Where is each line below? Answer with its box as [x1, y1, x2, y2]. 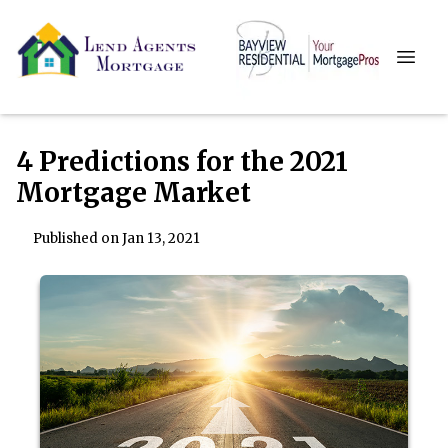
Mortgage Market [16, 176, 251, 209]
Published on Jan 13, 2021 [32, 230, 200, 248]
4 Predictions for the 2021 [16, 145, 348, 178]
